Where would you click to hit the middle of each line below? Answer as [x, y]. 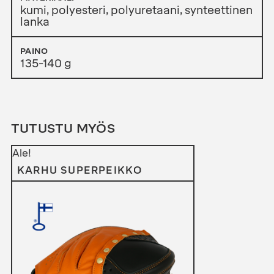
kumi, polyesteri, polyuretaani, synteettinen [136, 11]
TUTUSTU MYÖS [63, 128]
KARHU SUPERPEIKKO [80, 170]
